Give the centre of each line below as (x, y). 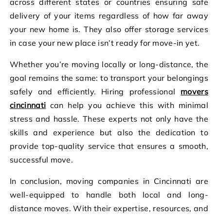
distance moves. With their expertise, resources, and (109, 208)
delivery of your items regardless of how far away (109, 15)
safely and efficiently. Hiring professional (95, 91)
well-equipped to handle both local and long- (109, 194)
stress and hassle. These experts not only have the (109, 118)
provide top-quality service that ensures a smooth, (109, 146)
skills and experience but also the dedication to (109, 132)
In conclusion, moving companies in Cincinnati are (109, 181)
